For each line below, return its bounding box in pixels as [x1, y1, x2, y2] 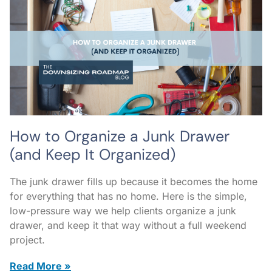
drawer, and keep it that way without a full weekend [10, 219, 246, 231]
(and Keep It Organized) [10, 144, 175, 165]
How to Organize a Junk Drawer [10, 126, 229, 146]
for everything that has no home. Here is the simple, [10, 189, 247, 202]
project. [10, 233, 45, 246]
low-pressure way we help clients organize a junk [10, 204, 236, 217]
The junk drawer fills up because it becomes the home [10, 175, 257, 188]
